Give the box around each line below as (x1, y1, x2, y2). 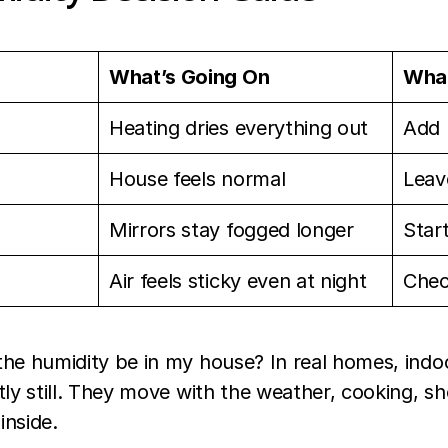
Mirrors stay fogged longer (109, 218, 354, 243)
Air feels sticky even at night (109, 269, 367, 294)
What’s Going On (109, 65, 270, 90)
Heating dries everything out (109, 116, 369, 141)
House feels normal (109, 167, 286, 192)
